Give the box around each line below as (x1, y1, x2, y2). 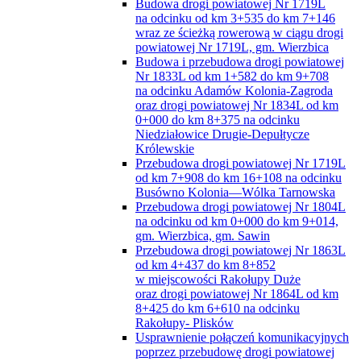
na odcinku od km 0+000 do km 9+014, (135, 214, 338, 228)
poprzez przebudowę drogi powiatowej (135, 344, 334, 359)
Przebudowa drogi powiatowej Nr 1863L (135, 243, 346, 257)
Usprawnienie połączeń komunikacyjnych (135, 330, 349, 344)
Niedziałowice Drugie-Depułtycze (135, 127, 309, 141)
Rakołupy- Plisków (135, 315, 234, 330)
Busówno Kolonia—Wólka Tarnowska (135, 185, 335, 199)
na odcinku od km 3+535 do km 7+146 (135, 10, 335, 25)
